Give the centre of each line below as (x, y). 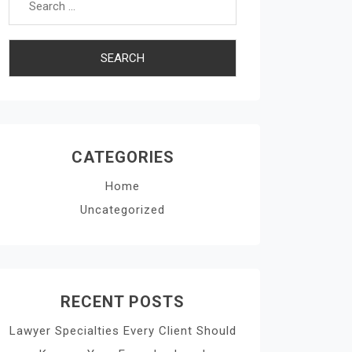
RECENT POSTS (123, 302)
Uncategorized (123, 210)
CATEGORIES (123, 157)
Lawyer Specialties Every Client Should (123, 331)
